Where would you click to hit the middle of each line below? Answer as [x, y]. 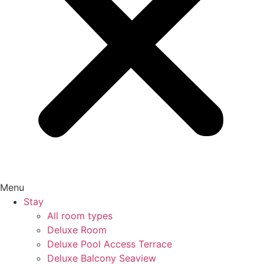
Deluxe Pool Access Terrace [110, 244]
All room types [80, 216]
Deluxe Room [77, 230]
